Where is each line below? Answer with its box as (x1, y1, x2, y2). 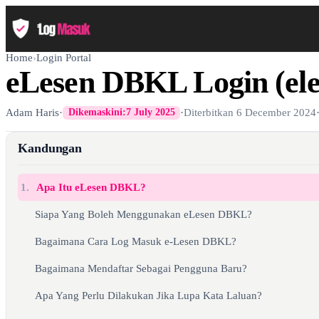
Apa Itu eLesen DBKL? (36, 181, 147, 193)
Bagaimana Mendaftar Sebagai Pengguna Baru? (35, 262, 247, 274)
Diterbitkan (184, 106, 237, 118)
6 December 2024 (236, 106, 317, 118)
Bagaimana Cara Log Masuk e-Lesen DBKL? (35, 235, 236, 247)
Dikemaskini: (68, 107, 126, 118)
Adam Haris (6, 106, 59, 118)
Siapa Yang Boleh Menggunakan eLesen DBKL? (35, 208, 252, 220)
